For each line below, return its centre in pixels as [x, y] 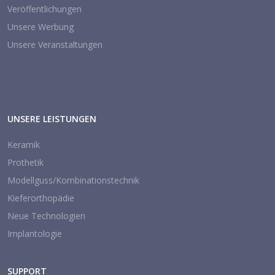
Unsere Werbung [41, 27]
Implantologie [35, 234]
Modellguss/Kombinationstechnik [73, 180]
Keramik [24, 145]
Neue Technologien [46, 216]
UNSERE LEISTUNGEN [52, 119]
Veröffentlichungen [45, 9]
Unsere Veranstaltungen [55, 45]
